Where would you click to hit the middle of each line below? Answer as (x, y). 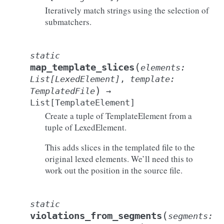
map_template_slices (82, 67)
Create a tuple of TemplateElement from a (118, 116)
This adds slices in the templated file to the (120, 147)
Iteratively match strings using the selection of (127, 10)
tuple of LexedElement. (86, 127)
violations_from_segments (96, 216)
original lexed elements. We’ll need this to (119, 159)
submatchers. (68, 22)
